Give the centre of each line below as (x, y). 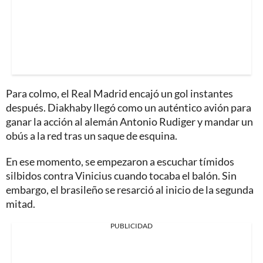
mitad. (21, 203)
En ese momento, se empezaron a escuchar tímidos (120, 161)
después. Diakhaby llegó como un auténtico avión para (129, 107)
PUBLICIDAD (131, 225)
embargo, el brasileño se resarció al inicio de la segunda (130, 189)
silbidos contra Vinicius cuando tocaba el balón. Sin (121, 175)
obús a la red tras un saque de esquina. (92, 135)
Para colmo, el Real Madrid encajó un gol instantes (119, 93)
